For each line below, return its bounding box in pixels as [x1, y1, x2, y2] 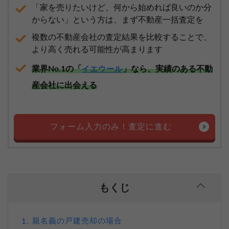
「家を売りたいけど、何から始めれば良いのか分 [32, 3, 212, 12]
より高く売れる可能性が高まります [32, 45, 163, 54]
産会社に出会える [32, 81, 97, 89]
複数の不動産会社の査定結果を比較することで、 [32, 33, 212, 41]
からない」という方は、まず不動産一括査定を [32, 15, 203, 24]
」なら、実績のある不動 [123, 64, 213, 73]
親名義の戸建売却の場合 [32, 217, 122, 225]
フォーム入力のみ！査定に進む [50, 122, 172, 131]
